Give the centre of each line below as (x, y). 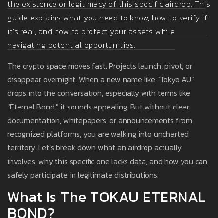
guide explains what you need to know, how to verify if (107, 18)
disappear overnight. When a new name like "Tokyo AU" (100, 80)
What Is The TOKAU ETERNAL (107, 197)
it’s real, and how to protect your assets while (91, 31)
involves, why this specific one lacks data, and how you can (107, 161)
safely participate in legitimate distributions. (83, 175)
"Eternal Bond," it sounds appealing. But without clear (98, 107)
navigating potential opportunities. (72, 45)
